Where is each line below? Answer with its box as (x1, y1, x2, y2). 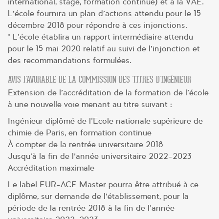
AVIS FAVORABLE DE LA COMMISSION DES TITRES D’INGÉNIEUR (8, 74, 191, 86)
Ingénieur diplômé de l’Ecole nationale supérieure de (8, 115, 203, 126)
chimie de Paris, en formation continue (8, 127, 152, 138)
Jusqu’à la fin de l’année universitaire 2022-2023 (8, 151, 192, 161)
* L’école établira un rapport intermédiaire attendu (8, 32, 193, 43)
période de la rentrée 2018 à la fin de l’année (8, 202, 175, 213)
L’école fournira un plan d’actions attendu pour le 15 (8, 8, 201, 19)
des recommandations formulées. (8, 55, 131, 66)
